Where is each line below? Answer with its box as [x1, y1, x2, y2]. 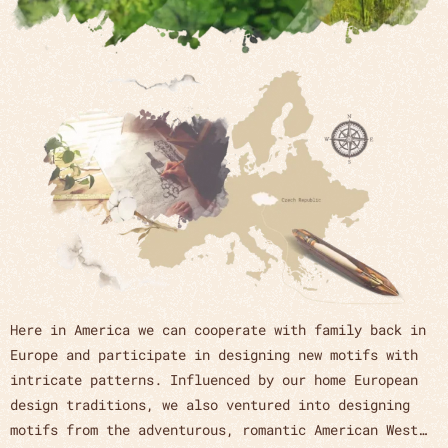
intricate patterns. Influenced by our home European [10, 369, 418, 389]
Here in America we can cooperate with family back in [10, 319, 426, 339]
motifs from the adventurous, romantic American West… [10, 419, 426, 439]
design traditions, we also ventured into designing [10, 394, 410, 414]
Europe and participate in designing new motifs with [10, 344, 418, 364]
